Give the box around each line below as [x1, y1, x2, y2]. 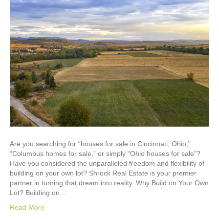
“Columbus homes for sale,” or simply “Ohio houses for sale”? [10, 149, 200, 157]
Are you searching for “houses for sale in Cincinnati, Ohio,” [10, 139, 191, 148]
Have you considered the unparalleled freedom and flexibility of [10, 159, 204, 167]
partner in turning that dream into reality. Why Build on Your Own [10, 178, 209, 187]
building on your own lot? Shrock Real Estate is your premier [10, 169, 197, 177]
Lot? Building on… [10, 188, 66, 197]
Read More [10, 203, 44, 211]
